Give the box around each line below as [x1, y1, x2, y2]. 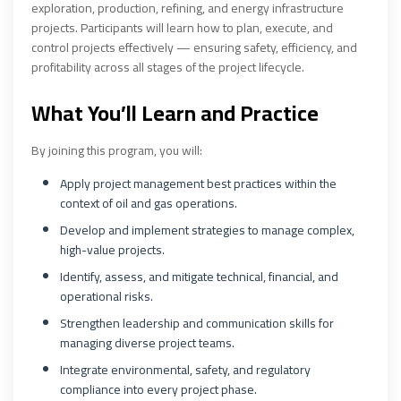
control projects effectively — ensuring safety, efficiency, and [31, 36, 357, 59]
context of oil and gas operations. [60, 192, 237, 215]
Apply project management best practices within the [60, 172, 337, 195]
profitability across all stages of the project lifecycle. [31, 55, 304, 79]
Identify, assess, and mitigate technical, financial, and [60, 265, 338, 288]
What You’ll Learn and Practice [31, 93, 319, 133]
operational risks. [60, 285, 153, 308]
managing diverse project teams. [60, 331, 235, 354]
